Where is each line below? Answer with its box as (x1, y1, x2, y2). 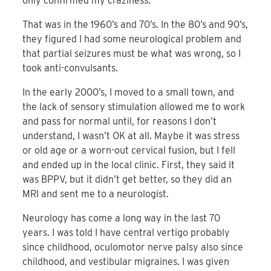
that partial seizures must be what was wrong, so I (22, 48, 241, 60)
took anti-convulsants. (22, 62, 119, 74)
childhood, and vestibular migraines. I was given (22, 256, 230, 268)
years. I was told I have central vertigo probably (22, 227, 230, 239)
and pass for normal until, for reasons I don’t (22, 116, 217, 128)
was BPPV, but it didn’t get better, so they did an (22, 174, 232, 186)
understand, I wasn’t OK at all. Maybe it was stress (22, 130, 240, 142)
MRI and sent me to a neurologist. (22, 188, 169, 200)
